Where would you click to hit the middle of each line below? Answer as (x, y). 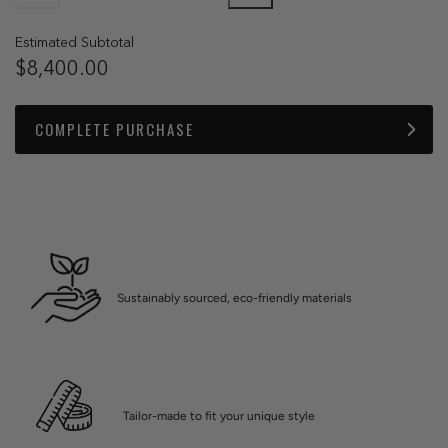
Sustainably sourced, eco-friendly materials (234, 297)
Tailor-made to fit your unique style (219, 415)
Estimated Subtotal (74, 42)
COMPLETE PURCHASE (114, 128)
